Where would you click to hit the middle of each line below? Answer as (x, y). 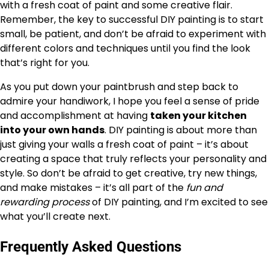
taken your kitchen (198, 115)
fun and (204, 187)
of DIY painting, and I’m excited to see (179, 202)
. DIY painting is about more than (181, 130)
